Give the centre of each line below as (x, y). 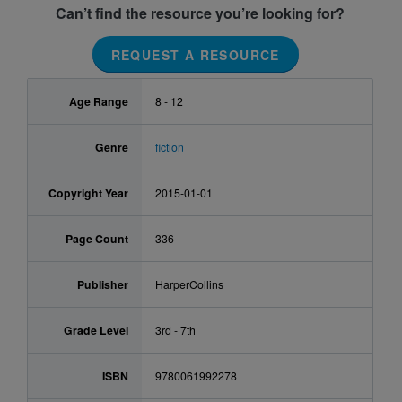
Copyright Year (88, 193)
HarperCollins (189, 284)
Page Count (96, 239)
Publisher (102, 285)
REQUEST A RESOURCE (195, 54)
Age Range (98, 102)
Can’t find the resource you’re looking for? (200, 13)
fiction (169, 147)
